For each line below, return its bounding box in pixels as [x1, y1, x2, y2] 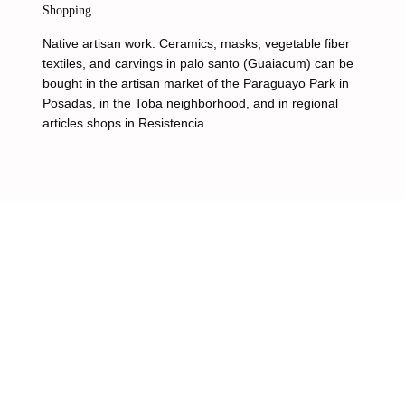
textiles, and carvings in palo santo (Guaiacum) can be [42, 56, 353, 71]
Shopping [42, 4, 91, 17]
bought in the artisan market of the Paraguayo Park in [42, 76, 349, 90]
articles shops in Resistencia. [42, 116, 208, 130]
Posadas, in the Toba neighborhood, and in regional [42, 96, 338, 110]
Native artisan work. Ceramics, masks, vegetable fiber [42, 36, 350, 51]
